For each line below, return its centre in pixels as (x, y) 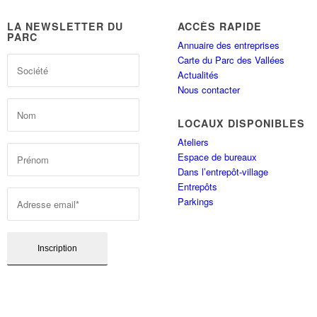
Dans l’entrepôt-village (223, 172)
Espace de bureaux (218, 157)
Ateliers (194, 142)
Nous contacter (209, 90)
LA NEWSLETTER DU (65, 26)
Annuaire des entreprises (229, 45)
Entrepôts (198, 186)
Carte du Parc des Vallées (231, 60)
